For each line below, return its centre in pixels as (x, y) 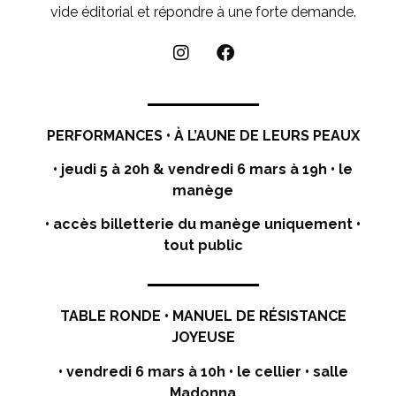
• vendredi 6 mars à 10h (143, 371)
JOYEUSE (203, 338)
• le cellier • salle (288, 371)
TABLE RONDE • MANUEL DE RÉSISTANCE (203, 316)
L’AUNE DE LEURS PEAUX (273, 135)
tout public (203, 246)
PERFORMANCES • (110, 135)
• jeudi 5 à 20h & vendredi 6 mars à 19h (192, 169)
